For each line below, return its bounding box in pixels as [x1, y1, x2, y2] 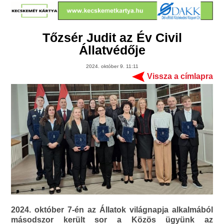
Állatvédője [78, 43, 145, 57]
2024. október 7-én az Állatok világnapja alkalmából [11, 205, 213, 214]
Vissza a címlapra [146, 72, 213, 81]
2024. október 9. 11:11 [85, 63, 138, 69]
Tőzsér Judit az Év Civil [42, 30, 182, 45]
